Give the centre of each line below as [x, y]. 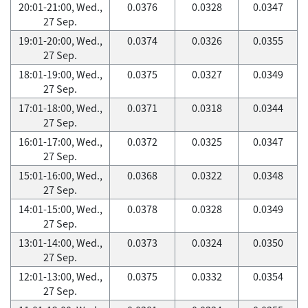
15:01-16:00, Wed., [60, 175]
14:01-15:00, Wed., [60, 209]
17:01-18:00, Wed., [60, 108]
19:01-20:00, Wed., [60, 41]
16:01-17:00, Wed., [60, 142]
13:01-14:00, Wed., [60, 243]
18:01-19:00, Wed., [60, 74]
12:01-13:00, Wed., [60, 276]
